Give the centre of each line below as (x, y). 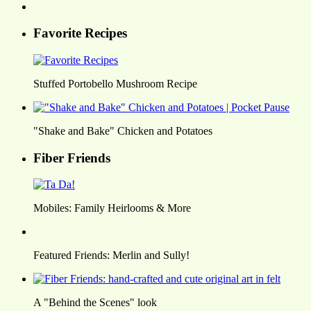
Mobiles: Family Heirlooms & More (112, 208)
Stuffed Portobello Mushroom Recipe (115, 84)
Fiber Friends (72, 158)
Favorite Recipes (80, 33)
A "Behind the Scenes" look (95, 303)
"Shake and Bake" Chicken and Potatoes (123, 131)
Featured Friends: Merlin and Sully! (111, 255)
